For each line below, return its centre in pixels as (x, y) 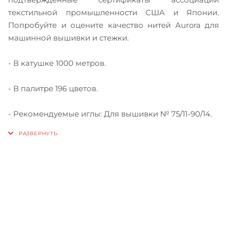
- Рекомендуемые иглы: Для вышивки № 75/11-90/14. (110, 113)
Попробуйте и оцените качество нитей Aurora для (113, 25)
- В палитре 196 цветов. (53, 88)
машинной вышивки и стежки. (68, 37)
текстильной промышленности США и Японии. (113, 12)
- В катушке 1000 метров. (57, 63)
